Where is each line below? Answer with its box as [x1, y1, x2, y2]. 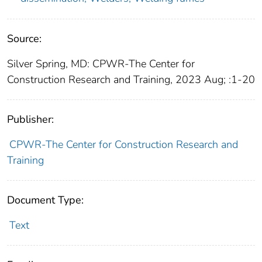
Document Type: [7, 193, 84, 208]
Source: [7, 32, 42, 46]
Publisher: [7, 112, 54, 127]
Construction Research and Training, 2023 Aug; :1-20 [7, 73, 255, 87]
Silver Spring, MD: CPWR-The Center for [7, 57, 195, 71]
